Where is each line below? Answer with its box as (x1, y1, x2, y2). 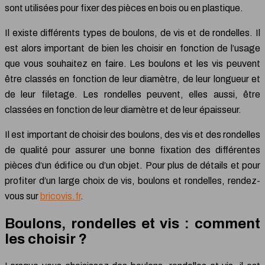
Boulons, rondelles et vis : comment (5, 215, 260, 231)
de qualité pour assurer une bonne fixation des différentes (5, 144, 260, 155)
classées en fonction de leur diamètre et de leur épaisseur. (5, 104, 241, 115)
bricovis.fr (40, 190, 80, 201)
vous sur (5, 190, 40, 201)
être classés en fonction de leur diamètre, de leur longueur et (5, 73, 260, 84)
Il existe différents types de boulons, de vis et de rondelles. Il (5, 27, 260, 38)
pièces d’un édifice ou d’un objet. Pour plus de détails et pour (5, 160, 260, 170)
